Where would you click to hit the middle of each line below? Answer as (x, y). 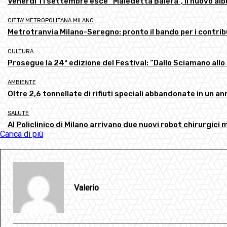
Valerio (86, 187)
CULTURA (21, 52)
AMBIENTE (22, 83)
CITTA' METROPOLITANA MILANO (51, 21)
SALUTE (18, 113)
